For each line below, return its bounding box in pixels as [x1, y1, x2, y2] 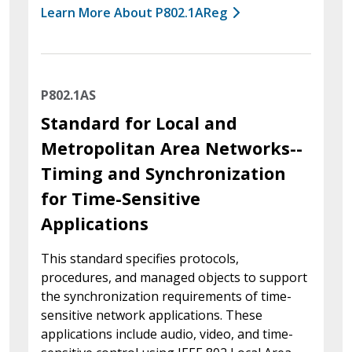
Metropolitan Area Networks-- [41, 136, 302, 159]
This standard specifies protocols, [41, 249, 239, 267]
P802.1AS [41, 86, 96, 104]
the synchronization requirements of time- [41, 287, 291, 305]
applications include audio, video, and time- [41, 324, 293, 343]
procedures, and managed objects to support [41, 268, 307, 286]
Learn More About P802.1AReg [41, 3, 227, 21]
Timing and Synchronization [41, 161, 286, 185]
